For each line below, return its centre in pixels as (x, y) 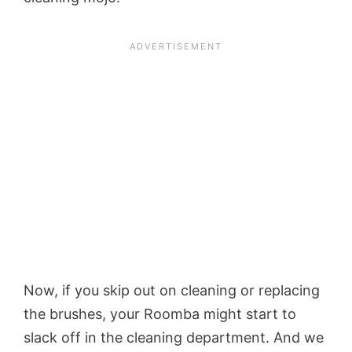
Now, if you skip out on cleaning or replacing (172, 290)
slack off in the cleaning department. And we (174, 337)
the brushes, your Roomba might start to (160, 313)
